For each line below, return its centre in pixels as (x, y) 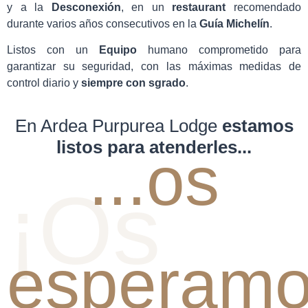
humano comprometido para (219, 50)
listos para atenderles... (154, 147)
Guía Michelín (234, 23)
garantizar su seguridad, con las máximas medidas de (154, 67)
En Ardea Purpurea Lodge (118, 125)
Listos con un (53, 50)
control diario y (44, 83)
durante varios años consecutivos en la (103, 23)
